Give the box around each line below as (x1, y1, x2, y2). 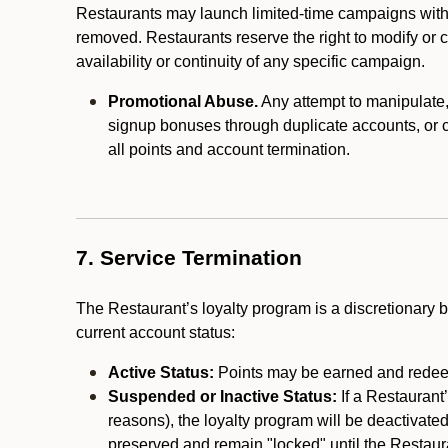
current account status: (76, 324, 235, 341)
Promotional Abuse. (108, 93, 258, 110)
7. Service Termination (76, 246, 302, 270)
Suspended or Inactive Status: (108, 388, 341, 405)
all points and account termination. (108, 141, 354, 158)
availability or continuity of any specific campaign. (76, 53, 425, 70)
